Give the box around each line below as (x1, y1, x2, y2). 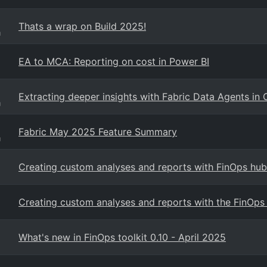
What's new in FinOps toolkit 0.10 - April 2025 (18, 231, 226, 243)
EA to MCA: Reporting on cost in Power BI (18, 55, 209, 67)
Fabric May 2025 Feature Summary (18, 126, 177, 138)
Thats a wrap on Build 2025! (18, 20, 146, 32)
